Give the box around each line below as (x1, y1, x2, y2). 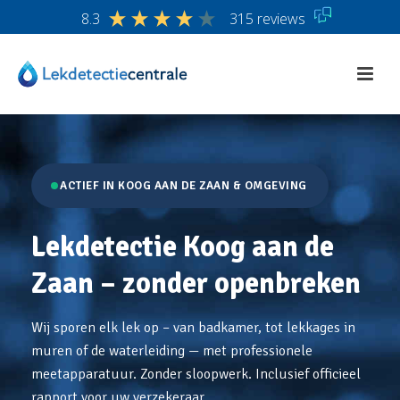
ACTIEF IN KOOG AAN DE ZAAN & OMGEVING (60, 179, 307, 193)
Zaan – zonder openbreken (31, 266, 361, 301)
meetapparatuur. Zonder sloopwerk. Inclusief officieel (31, 365, 361, 383)
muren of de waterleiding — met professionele (31, 342, 312, 360)
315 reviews (229, 9, 305, 29)
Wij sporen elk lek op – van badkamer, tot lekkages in (31, 319, 355, 337)
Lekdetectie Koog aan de (31, 229, 334, 264)
